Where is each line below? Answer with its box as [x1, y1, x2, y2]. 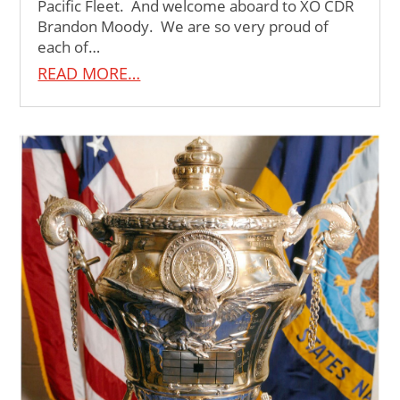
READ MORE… [37, 62, 141, 85]
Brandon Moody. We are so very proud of [37, 16, 329, 37]
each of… [37, 37, 101, 58]
